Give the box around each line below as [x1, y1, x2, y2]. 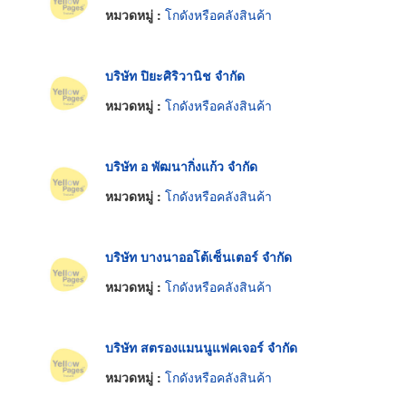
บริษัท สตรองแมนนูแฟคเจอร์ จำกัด [105, 337, 297, 356]
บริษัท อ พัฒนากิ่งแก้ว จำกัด [105, 156, 257, 175]
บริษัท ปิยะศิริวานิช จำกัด [105, 65, 245, 84]
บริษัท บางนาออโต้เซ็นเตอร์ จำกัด [105, 246, 292, 266]
